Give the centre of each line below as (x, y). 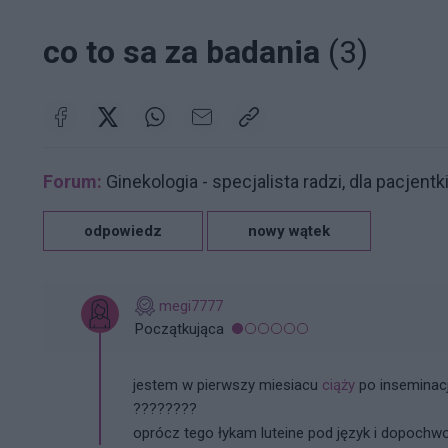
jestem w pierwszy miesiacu (227, 384)
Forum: (72, 181)
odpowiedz (123, 230)
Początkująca (179, 328)
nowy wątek (289, 230)
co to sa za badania (185, 51)
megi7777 (191, 305)
